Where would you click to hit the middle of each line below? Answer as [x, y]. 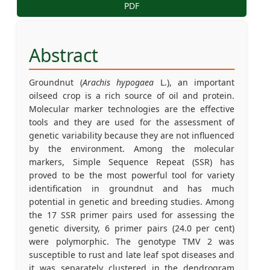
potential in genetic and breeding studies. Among [132, 202]
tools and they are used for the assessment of [132, 122]
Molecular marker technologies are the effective [132, 109]
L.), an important [194, 83]
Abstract [64, 55]
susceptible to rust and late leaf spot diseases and [132, 255]
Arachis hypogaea [118, 83]
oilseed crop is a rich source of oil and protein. [132, 96]
